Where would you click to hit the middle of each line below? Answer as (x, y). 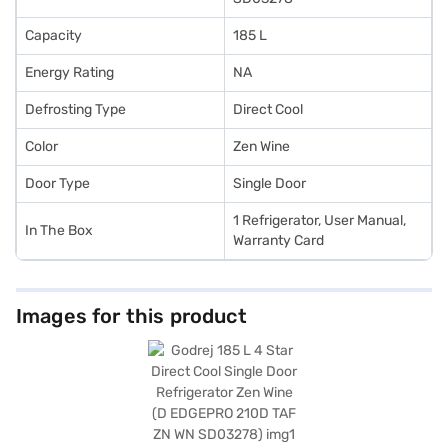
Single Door (269, 183)
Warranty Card (278, 240)
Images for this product (131, 316)
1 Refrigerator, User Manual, (319, 220)
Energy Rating (69, 72)
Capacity (53, 35)
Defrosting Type (75, 109)
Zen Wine (261, 146)
